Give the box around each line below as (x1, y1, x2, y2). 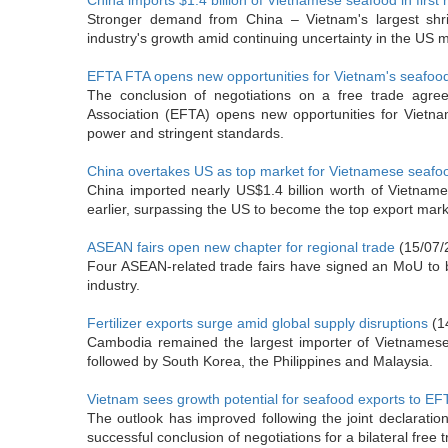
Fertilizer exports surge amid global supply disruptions (87, 315, 428, 331)
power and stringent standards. (87, 125, 284, 141)
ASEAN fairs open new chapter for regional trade (87, 239, 395, 255)
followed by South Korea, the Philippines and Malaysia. (87, 353, 433, 369)
